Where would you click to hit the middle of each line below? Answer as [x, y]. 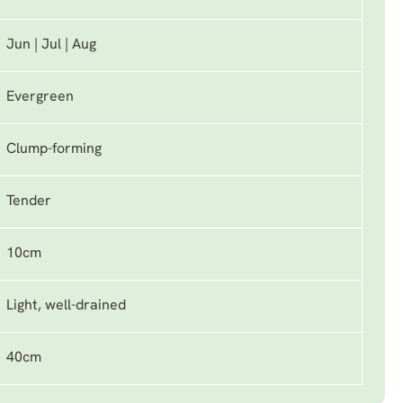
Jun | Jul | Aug [51, 45]
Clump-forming [54, 149]
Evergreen [40, 97]
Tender [29, 201]
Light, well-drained [66, 306]
